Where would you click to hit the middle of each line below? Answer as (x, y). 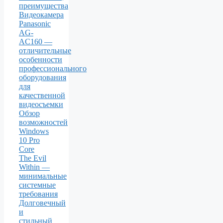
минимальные (43, 176)
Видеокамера (41, 15)
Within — (34, 167)
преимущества (44, 6)
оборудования (43, 78)
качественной (42, 96)
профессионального (53, 69)
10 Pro (29, 140)
